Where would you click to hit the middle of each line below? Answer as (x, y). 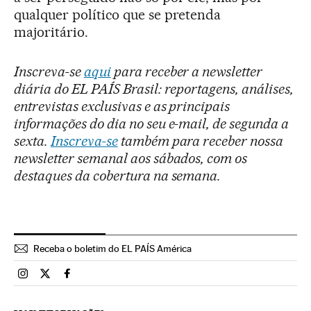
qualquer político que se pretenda (118, 15)
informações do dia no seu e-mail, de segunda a (152, 124)
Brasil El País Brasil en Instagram (101, 279)
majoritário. (51, 32)
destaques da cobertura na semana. (118, 176)
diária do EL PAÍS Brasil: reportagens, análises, (154, 89)
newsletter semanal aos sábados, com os (131, 159)
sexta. (32, 141)
